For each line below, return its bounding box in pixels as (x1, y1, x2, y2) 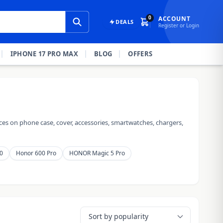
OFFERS (128, 49, 153, 58)
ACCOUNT (158, 14, 191, 23)
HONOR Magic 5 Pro (69, 149, 125, 157)
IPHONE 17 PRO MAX (10, 49, 79, 58)
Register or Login (158, 21, 199, 29)
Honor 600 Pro (16, 149, 56, 157)
